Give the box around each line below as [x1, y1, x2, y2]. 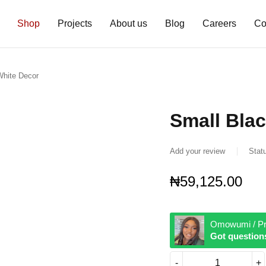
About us [109, 18, 147, 28]
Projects [57, 18, 92, 28]
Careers [202, 18, 236, 28]
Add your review [170, 147, 226, 156]
